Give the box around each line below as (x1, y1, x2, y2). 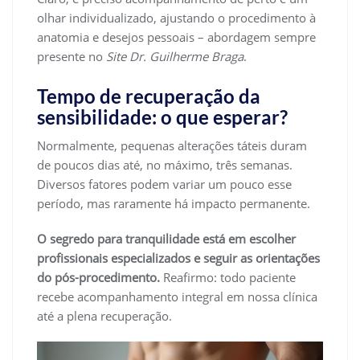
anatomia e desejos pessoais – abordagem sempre (37, 28, 316, 45)
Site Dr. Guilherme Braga (106, 47, 243, 64)
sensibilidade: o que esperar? (37, 104, 288, 129)
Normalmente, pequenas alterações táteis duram (37, 137, 307, 153)
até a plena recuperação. (37, 307, 172, 324)
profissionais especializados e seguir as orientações (37, 249, 320, 266)
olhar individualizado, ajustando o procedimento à (37, 9, 316, 26)
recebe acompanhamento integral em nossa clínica (37, 288, 317, 305)
